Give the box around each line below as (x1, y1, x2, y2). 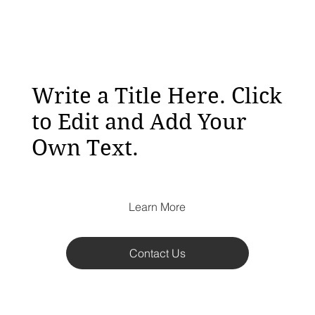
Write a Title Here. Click (32, 82, 283, 109)
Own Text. (32, 134, 139, 161)
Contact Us (129, 245, 186, 260)
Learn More (129, 199, 186, 214)
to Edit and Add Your (32, 108, 247, 135)
